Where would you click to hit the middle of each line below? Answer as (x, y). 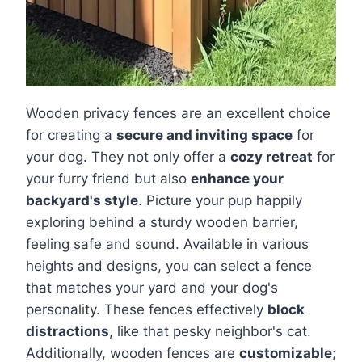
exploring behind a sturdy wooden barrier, (162, 223)
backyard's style (82, 201)
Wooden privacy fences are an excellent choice (178, 114)
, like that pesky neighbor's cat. (210, 332)
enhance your (237, 179)
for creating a (71, 135)
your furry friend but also (108, 179)
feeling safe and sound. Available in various (167, 244)
